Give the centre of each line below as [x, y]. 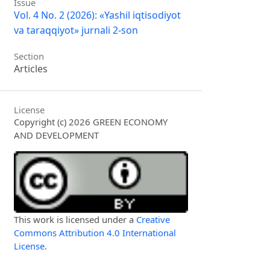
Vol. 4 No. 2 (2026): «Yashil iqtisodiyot [98, 15]
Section [29, 56]
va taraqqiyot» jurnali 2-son [76, 30]
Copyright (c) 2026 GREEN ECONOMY [91, 122]
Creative [153, 219]
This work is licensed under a [75, 219]
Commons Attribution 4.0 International [95, 233]
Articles [31, 69]
